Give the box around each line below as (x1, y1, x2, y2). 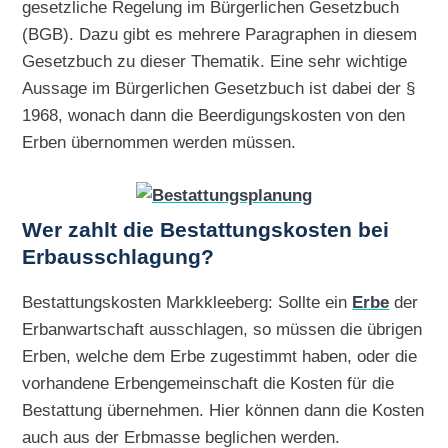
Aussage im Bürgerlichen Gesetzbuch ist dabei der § (22, 78, 416, 99)
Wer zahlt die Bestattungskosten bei (22, 218, 390, 243)
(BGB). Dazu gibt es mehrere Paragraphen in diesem (22, 24, 418, 45)
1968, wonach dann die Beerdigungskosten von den (22, 105, 406, 126)
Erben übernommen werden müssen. (22, 132, 297, 153)
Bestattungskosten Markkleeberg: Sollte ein (22, 291, 353, 312)
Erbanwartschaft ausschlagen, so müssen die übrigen (22, 318, 423, 339)
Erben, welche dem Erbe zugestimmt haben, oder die (22, 345, 418, 366)
